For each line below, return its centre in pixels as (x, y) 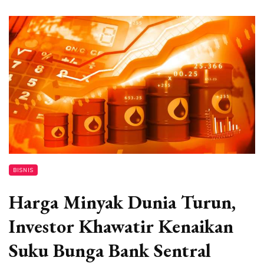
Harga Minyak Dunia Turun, (122, 202)
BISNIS (23, 170)
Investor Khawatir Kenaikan (121, 227)
